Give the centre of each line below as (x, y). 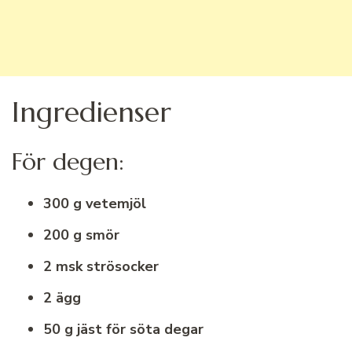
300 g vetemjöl (95, 204)
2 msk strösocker (101, 267)
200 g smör (81, 235)
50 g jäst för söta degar (123, 330)
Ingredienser (92, 112)
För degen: (68, 162)
